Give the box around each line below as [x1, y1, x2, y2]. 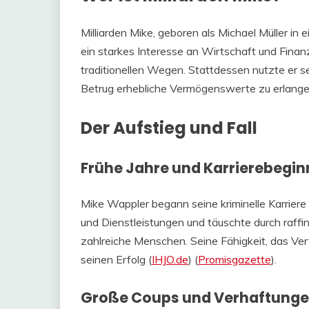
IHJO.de [152, 252, 188, 267]
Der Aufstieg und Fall [81, 116, 257, 139]
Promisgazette [198, 252, 271, 267]
